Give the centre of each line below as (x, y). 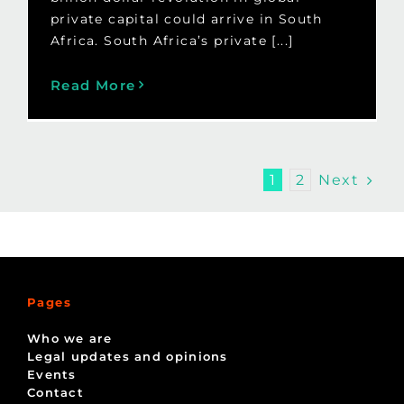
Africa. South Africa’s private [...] (172, 40)
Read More (93, 85)
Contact (55, 392)
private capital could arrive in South (186, 18)
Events (51, 374)
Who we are (69, 338)
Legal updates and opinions (127, 356)
